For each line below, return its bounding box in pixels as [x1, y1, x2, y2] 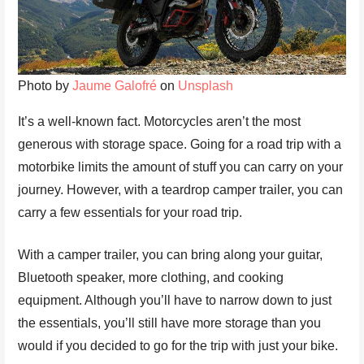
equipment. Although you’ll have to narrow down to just [18, 293, 332, 308]
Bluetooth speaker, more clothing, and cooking [18, 271, 284, 285]
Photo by [18, 79, 73, 93]
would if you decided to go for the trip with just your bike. [18, 339, 339, 353]
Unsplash [178, 79, 234, 93]
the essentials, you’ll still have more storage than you [18, 316, 322, 331]
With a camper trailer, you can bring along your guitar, [18, 248, 323, 262]
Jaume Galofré [72, 79, 158, 93]
